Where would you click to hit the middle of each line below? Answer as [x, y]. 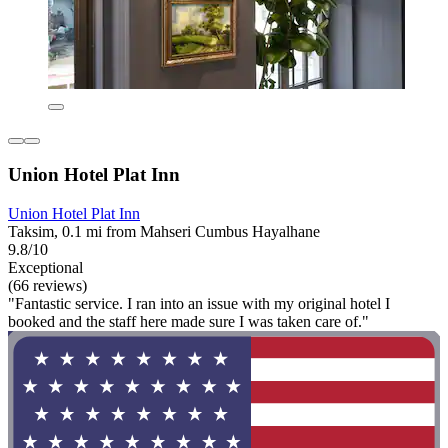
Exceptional [45, 267]
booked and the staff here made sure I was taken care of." [188, 321]
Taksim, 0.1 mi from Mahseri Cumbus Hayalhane [164, 231]
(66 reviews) [47, 285]
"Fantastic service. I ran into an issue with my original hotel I [199, 303]
